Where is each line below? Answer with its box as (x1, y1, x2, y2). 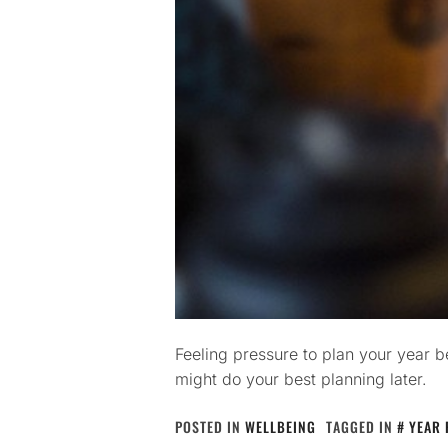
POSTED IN (175, 416, 245, 437)
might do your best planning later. (175, 369, 427, 389)
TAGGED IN (326, 416, 397, 437)
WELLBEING (245, 416, 316, 437)
